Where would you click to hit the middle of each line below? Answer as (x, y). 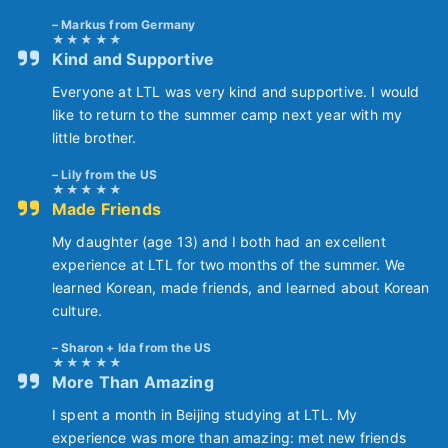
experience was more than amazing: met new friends (229, 437)
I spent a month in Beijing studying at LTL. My (205, 414)
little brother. (94, 137)
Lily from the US (109, 174)
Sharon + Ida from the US (136, 347)
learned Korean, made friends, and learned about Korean (241, 287)
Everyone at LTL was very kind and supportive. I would (236, 91)
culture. (77, 310)
